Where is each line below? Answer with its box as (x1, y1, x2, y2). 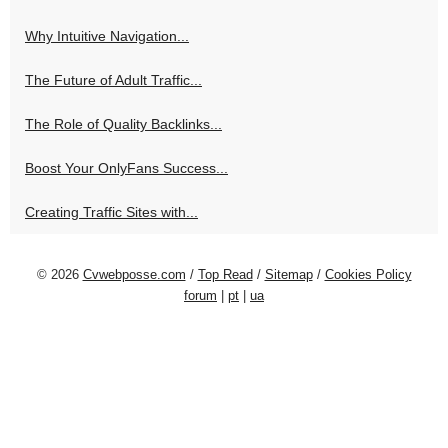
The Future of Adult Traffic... (25, 71, 202, 88)
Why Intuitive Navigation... (25, 27, 189, 44)
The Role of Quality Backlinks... (25, 115, 222, 132)
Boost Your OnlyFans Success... (25, 159, 228, 176)
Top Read (197, 266, 253, 282)
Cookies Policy (324, 266, 412, 282)
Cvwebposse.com (82, 266, 186, 282)
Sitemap (264, 266, 313, 282)
